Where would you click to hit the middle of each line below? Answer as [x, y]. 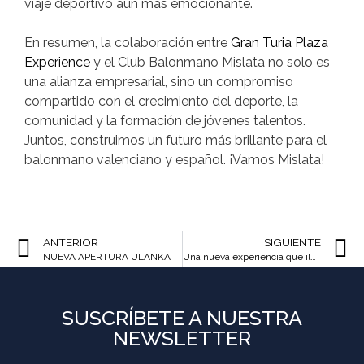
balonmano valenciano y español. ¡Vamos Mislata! [174, 160]
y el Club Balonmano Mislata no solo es [210, 63]
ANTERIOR [71, 243]
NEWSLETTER [182, 338]
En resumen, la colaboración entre [128, 43]
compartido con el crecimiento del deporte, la [161, 102]
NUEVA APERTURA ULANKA [107, 257]
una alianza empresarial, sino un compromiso [159, 82]
